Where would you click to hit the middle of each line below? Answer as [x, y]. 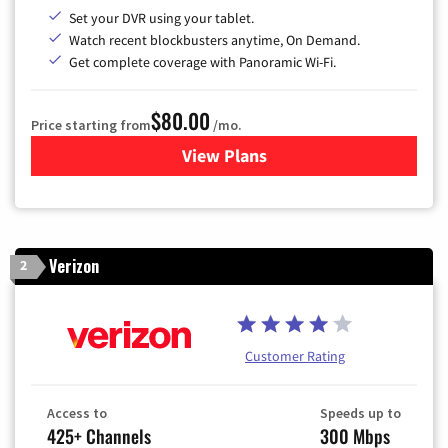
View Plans [224, 156]
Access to [77, 413]
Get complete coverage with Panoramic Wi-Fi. [202, 62]
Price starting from [91, 125]
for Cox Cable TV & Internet [329, 156]
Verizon [74, 266]
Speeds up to [360, 413]
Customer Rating [295, 356]
